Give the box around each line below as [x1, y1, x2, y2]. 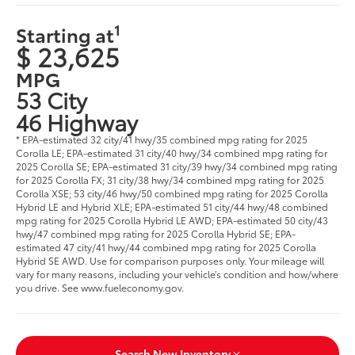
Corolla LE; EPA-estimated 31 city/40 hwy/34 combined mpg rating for [16, 145, 328, 159]
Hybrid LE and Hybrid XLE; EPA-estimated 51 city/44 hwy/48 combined [16, 199, 329, 213]
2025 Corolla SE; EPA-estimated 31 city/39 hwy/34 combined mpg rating [16, 158, 338, 173]
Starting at [16, 20, 115, 48]
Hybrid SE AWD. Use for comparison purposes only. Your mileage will [16, 253, 325, 267]
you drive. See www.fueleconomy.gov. [16, 280, 185, 294]
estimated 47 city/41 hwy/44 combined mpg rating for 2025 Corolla [16, 239, 317, 254]
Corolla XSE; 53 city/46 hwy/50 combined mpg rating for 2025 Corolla [16, 185, 329, 200]
